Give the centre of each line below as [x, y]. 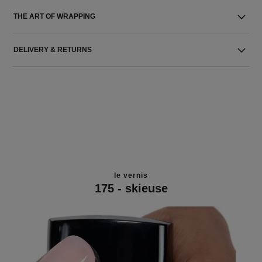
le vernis [131, 175]
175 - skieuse [131, 188]
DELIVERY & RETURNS [53, 50]
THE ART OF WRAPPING [55, 16]
